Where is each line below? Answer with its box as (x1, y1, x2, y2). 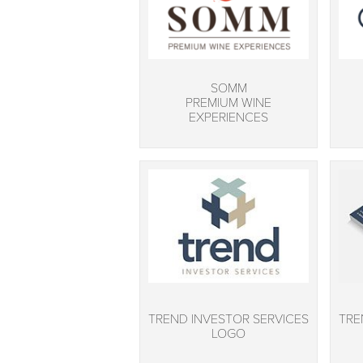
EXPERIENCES (189, 109, 268, 126)
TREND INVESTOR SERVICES (148, 311, 309, 328)
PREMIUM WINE (186, 95, 271, 112)
